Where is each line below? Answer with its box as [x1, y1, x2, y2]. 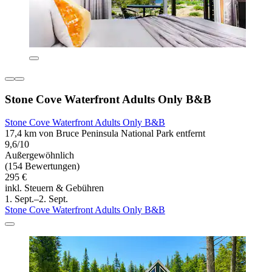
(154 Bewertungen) [5, 161, 80, 172]
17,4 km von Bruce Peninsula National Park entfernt [5, 128, 205, 139]
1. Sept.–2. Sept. [5, 194, 68, 205]
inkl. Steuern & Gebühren [5, 183, 104, 194]
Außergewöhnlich [5, 150, 74, 161]
